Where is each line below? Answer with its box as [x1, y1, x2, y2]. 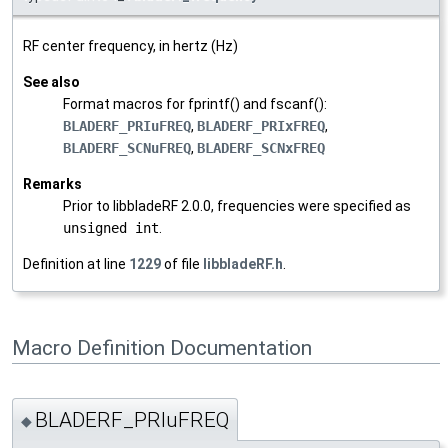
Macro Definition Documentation [12, 335, 312, 360]
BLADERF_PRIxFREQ [197, 117, 325, 134]
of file [161, 255, 203, 272]
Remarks [23, 175, 82, 192]
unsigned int [63, 219, 159, 236]
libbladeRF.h [203, 255, 283, 272]
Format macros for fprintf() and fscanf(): [63, 95, 327, 112]
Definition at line [23, 255, 129, 272]
